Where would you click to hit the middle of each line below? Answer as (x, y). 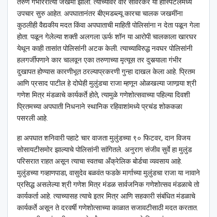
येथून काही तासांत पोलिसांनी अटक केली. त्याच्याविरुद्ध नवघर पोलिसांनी (105, 49)
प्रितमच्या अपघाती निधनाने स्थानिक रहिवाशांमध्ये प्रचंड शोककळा (100, 107)
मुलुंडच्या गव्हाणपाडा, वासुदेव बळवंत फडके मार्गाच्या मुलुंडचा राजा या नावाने (108, 173)
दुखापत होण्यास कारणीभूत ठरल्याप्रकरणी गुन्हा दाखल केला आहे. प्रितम (106, 72)
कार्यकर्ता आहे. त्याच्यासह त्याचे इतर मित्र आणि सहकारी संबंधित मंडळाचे (106, 196)
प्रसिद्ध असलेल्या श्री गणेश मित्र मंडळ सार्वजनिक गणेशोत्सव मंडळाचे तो (108, 185)
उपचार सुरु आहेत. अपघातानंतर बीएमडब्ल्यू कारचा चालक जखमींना (100, 14)
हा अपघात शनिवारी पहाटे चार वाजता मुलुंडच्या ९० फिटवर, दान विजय (104, 138)
